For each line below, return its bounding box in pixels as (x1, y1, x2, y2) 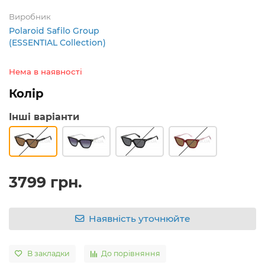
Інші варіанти (9, 111, 79, 122)
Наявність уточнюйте (88, 213, 190, 225)
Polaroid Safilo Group (9, 25, 99, 36)
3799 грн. (9, 173, 82, 191)
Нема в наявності (9, 66, 82, 76)
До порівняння (101, 248, 160, 258)
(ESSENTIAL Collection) (9, 37, 106, 48)
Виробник (9, 11, 51, 21)
